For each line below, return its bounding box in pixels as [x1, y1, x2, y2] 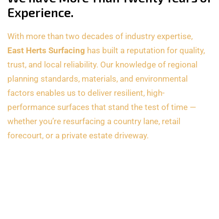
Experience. [7, 5, 74, 20]
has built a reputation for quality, [85, 45, 205, 56]
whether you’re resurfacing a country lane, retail [7, 116, 180, 127]
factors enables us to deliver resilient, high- [7, 88, 165, 98]
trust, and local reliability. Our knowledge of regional [7, 60, 197, 70]
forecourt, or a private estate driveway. [7, 131, 149, 141]
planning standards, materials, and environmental [7, 74, 188, 84]
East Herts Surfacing [7, 45, 85, 56]
